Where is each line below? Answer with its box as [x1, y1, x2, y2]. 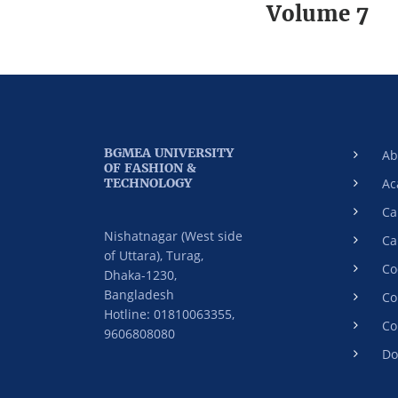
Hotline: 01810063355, [104, 306, 235, 322]
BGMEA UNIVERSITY [104, 145, 234, 161]
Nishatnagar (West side [104, 227, 243, 244]
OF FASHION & [104, 160, 196, 176]
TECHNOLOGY [104, 175, 192, 191]
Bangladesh [104, 286, 174, 303]
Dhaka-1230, [104, 267, 177, 283]
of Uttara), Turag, [104, 247, 203, 264]
